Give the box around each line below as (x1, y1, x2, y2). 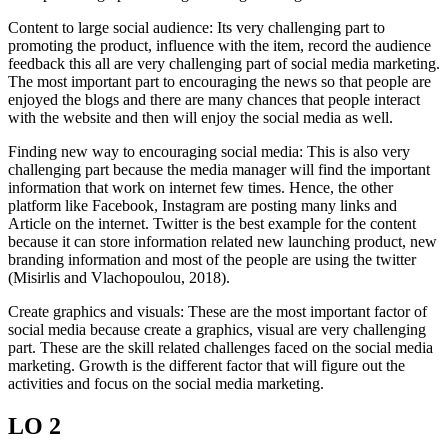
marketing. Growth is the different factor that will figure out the (8, 357, 405, 375)
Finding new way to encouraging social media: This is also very (8, 143, 410, 161)
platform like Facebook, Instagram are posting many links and (8, 197, 397, 215)
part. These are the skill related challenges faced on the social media (8, 339, 433, 357)
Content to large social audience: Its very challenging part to (8, 19, 385, 37)
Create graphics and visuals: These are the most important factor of (8, 303, 427, 321)
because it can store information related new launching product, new (8, 233, 437, 251)
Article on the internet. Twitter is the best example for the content (8, 215, 416, 233)
